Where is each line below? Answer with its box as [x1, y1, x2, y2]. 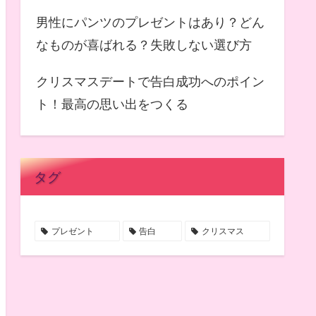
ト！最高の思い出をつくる [36, 96, 188, 111]
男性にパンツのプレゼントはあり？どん [36, 14, 265, 30]
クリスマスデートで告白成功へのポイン [36, 73, 265, 89]
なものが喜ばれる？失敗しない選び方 [36, 37, 252, 52]
